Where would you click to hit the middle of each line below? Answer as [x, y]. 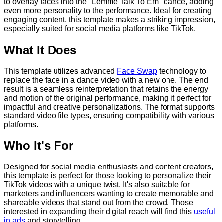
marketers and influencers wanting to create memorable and [109, 194]
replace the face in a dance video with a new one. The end [106, 80]
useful [204, 212]
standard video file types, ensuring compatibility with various [109, 115]
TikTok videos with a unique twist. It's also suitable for [97, 185]
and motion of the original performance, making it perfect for [108, 98]
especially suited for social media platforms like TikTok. [100, 28]
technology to [182, 71]
